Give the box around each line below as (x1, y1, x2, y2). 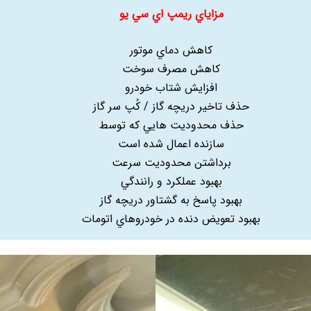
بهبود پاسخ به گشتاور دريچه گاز (100, 191, 242, 209)
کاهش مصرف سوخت (122, 60, 220, 78)
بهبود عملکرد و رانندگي (120, 172, 222, 190)
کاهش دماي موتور (130, 41, 212, 59)
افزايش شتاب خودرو (125, 78, 217, 96)
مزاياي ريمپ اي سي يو (119, 5, 224, 23)
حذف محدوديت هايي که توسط (99, 116, 244, 134)
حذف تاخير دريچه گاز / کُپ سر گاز (93, 97, 249, 115)
